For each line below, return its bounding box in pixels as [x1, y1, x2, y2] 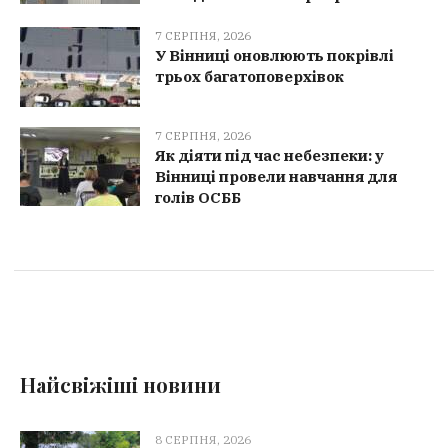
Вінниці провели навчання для [155, 166, 397, 186]
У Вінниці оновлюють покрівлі [155, 46, 394, 66]
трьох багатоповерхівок [155, 67, 344, 87]
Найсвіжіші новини [20, 370, 222, 398]
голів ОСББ [155, 187, 241, 207]
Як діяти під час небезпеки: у [155, 145, 384, 165]
